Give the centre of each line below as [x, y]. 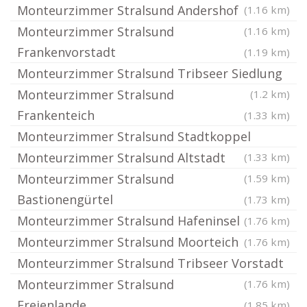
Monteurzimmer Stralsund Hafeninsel [128, 221]
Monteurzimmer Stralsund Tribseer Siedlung [150, 73]
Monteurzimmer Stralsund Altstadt [121, 158]
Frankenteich [56, 115]
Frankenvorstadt [66, 52]
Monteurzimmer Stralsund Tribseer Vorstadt [150, 263]
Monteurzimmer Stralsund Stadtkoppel [134, 136]
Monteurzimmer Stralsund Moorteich [128, 242]
